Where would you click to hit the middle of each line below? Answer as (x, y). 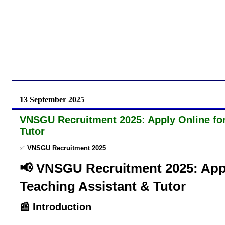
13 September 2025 (52, 99)
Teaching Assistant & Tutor (103, 186)
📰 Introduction (55, 207)
